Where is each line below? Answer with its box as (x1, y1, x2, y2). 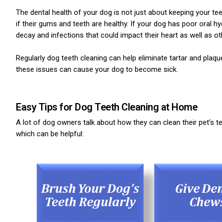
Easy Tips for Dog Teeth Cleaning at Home (16, 101, 197, 113)
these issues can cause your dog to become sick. (16, 64, 178, 74)
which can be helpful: (16, 129, 84, 138)
